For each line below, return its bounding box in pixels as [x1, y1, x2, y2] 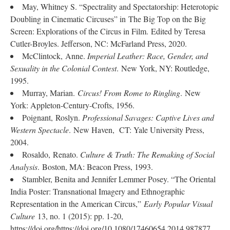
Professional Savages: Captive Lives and [82, 112, 214, 123]
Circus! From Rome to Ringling [78, 87, 180, 98]
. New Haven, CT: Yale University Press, [69, 124, 204, 135]
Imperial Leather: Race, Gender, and [87, 50, 208, 61]
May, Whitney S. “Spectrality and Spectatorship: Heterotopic [22, 1, 219, 12]
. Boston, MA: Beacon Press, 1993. [37, 161, 153, 172]
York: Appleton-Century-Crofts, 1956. [10, 100, 135, 110]
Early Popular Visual [144, 198, 213, 209]
